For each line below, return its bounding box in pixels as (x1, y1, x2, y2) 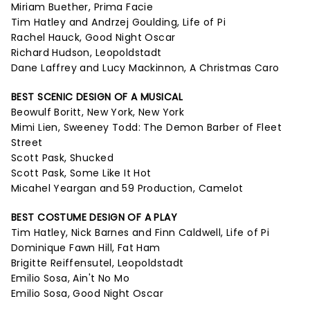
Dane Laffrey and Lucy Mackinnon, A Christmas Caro (11, 61, 280, 75)
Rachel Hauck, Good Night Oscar (11, 30, 176, 44)
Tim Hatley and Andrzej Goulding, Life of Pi (11, 15, 226, 29)
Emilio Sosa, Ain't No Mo (11, 271, 130, 285)
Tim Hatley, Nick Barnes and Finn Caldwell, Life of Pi (11, 226, 270, 239)
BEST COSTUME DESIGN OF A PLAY (11, 210, 178, 224)
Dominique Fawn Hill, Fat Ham (11, 241, 161, 255)
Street (11, 136, 43, 149)
